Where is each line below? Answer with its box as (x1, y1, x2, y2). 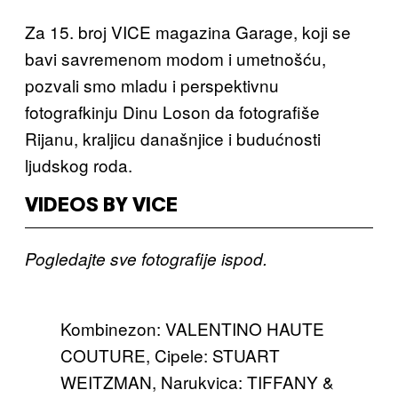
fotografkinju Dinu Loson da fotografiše (25, 99, 320, 123)
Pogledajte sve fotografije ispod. (25, 246, 267, 270)
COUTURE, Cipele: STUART (60, 342, 280, 367)
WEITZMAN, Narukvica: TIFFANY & (60, 369, 334, 394)
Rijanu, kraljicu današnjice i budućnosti (25, 125, 321, 150)
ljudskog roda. (25, 152, 132, 177)
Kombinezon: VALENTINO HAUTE (60, 315, 324, 340)
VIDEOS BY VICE (25, 196, 178, 215)
